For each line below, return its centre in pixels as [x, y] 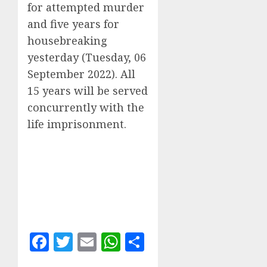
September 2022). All [81, 74]
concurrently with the [86, 107]
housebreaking [67, 41]
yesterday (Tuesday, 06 [87, 57]
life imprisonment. [77, 124]
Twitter [100, 242]
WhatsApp [163, 242]
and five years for [73, 24]
